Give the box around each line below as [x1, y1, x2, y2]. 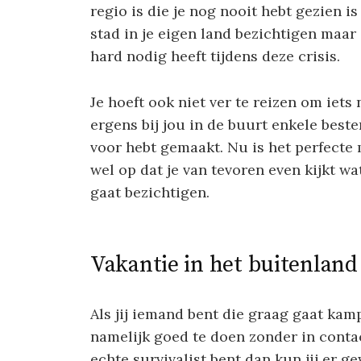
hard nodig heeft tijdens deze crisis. [90, 47, 340, 66]
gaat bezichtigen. [90, 182, 210, 201]
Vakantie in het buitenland [90, 250, 358, 279]
